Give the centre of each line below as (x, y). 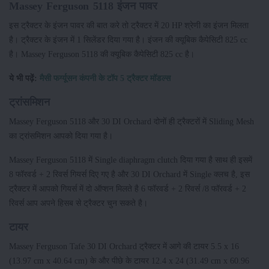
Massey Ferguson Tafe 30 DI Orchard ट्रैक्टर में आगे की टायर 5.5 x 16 (124, 246)
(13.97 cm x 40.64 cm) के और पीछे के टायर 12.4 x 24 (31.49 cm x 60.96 (129, 260)
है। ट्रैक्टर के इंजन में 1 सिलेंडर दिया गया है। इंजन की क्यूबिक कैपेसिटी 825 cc (128, 39)
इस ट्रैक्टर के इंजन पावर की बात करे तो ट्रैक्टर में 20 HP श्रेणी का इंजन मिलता (129, 25)
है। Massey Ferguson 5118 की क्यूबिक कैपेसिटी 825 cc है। (102, 54)
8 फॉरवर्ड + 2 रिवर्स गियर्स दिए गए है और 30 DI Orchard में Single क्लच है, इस (129, 174)
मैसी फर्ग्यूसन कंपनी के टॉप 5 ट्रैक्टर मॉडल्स (105, 78)
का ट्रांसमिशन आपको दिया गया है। (61, 135)
